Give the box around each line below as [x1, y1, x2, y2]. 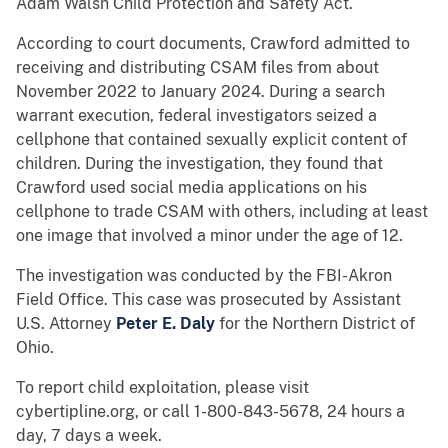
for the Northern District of [219, 314, 415, 334]
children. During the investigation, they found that [16, 154, 383, 174]
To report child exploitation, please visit [16, 378, 309, 398]
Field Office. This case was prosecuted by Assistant [16, 290, 401, 310]
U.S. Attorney [16, 314, 116, 334]
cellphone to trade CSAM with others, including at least [16, 202, 428, 222]
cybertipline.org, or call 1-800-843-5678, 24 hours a [16, 402, 405, 422]
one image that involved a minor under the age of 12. [16, 226, 403, 246]
